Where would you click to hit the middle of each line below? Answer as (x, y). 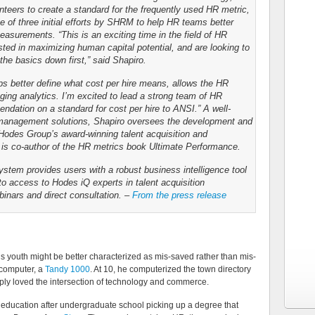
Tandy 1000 (67, 269)
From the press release (179, 195)
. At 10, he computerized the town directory (171, 269)
